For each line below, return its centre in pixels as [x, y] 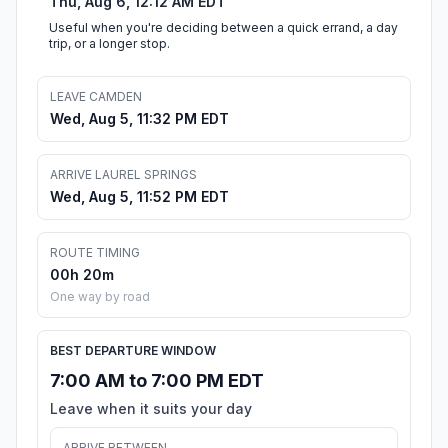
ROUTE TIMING [95, 253]
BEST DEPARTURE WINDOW [133, 351]
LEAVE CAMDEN [96, 97]
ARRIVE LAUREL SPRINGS [123, 175]
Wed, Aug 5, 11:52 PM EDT [139, 197]
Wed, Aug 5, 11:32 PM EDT [139, 119]
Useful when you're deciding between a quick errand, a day [223, 28]
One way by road [100, 297]
